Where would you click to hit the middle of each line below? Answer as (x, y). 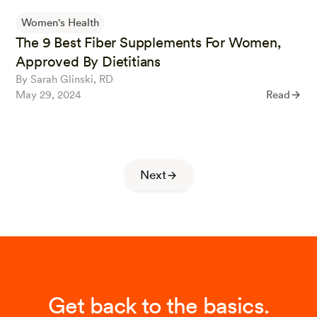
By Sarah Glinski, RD (65, 80)
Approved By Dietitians (88, 62)
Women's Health (60, 23)
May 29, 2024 (49, 95)
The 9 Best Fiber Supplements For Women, (148, 43)
